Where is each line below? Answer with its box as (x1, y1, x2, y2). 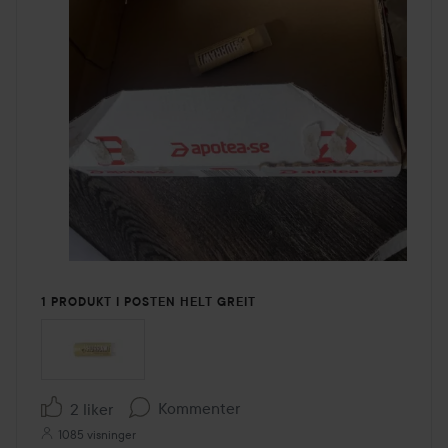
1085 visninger (58, 427, 136, 443)
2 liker (70, 399, 113, 420)
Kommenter (158, 397, 240, 418)
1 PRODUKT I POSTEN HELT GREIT (41, 294, 256, 309)
